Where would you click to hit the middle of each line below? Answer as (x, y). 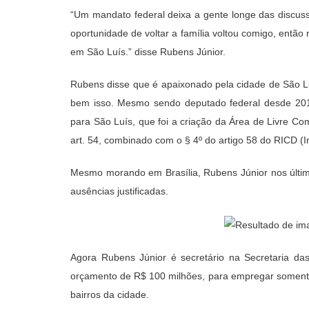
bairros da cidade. (110, 295)
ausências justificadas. (119, 191)
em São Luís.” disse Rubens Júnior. (148, 51)
